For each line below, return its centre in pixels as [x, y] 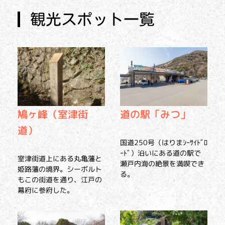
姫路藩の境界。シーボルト [60, 169]
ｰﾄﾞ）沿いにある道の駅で [160, 153]
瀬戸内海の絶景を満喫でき [162, 163]
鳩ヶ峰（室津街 [53, 114]
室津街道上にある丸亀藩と [60, 158]
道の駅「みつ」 [155, 114]
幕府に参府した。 [46, 190]
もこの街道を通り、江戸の [60, 179]
